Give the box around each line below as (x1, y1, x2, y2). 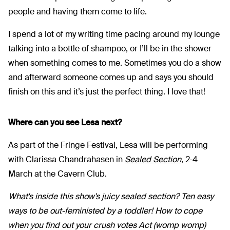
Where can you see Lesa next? (8, 117, 122, 128)
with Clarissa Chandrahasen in (8, 154, 125, 165)
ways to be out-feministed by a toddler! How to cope (8, 205, 202, 216)
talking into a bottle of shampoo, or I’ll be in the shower (8, 43, 212, 54)
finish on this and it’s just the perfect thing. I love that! (8, 86, 205, 97)
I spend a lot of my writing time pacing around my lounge (8, 28, 220, 40)
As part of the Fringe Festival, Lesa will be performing (8, 139, 208, 150)
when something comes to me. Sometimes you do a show (8, 57, 221, 68)
